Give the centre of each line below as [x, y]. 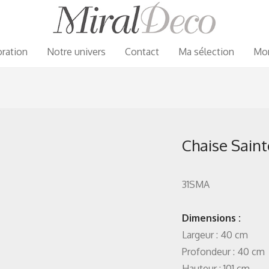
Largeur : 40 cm [215, 235]
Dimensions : [211, 218]
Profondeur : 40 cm [223, 252]
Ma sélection [207, 51]
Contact [142, 51]
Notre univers [77, 51]
